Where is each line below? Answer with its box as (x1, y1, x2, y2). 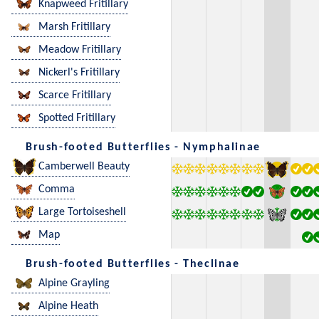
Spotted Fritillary (38, 113, 115, 125)
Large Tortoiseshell (38, 206, 126, 219)
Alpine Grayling (38, 278, 110, 290)
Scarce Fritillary (38, 90, 111, 102)
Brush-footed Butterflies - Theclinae (26, 258, 240, 271)
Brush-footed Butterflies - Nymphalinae (26, 142, 261, 154)
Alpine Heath (38, 300, 98, 313)
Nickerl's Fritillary (38, 67, 120, 79)
